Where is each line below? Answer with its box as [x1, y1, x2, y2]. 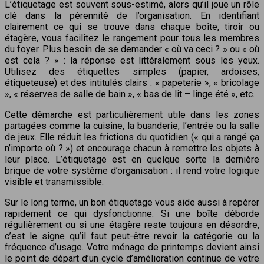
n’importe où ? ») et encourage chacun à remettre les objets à [5, 142, 259, 154]
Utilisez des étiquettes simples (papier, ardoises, [5, 65, 259, 77]
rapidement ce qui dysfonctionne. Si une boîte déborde [5, 207, 259, 219]
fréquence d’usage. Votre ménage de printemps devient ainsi [5, 241, 259, 253]
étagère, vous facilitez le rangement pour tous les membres [5, 32, 259, 44]
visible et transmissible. [5, 176, 104, 187]
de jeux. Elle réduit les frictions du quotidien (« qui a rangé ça [5, 131, 259, 143]
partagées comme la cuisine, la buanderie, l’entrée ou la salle [5, 120, 259, 131]
